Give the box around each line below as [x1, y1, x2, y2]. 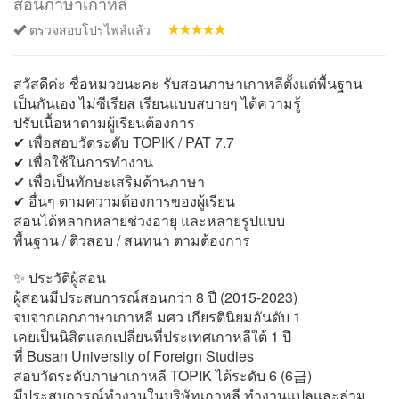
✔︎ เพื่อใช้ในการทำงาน [13, 151, 153, 172]
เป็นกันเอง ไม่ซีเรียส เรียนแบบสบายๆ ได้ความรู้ [13, 93, 301, 113]
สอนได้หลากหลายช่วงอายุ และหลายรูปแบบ [13, 210, 285, 231]
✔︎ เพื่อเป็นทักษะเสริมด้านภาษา [13, 171, 205, 191]
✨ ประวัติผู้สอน [13, 267, 106, 288]
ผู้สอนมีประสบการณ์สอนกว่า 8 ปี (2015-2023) [13, 287, 297, 307]
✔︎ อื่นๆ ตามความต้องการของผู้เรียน [13, 191, 235, 211]
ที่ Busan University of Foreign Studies [13, 346, 254, 366]
